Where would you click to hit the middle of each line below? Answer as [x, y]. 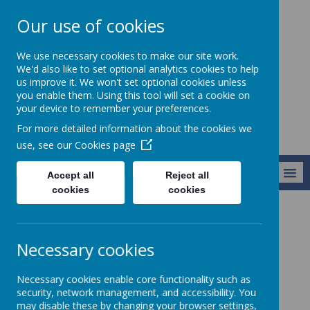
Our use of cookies [91, 26]
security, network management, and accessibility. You [136, 292]
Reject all [187, 175]
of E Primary [155, 69]
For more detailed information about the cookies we [134, 128]
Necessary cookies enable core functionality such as [134, 279]
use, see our [46, 145]
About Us [30, 218]
